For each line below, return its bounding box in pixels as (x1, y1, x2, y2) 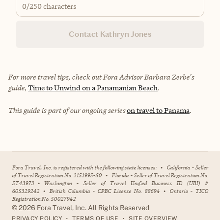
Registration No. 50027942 (12, 195, 76, 203)
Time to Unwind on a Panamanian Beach (28, 83, 158, 93)
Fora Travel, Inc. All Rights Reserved (35, 204, 149, 212)
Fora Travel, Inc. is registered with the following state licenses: (12, 164, 157, 171)
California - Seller (166, 164, 209, 171)
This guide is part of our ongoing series (8, 106, 127, 115)
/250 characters (27, 1, 77, 11)
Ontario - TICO (169, 187, 208, 195)
